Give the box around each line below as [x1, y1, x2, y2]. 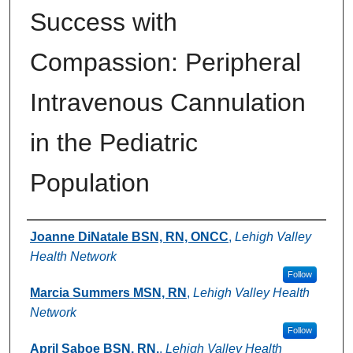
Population [29, 168, 150, 197]
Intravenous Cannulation [29, 87, 306, 117]
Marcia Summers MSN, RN [29, 285, 187, 299]
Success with [29, 7, 177, 36]
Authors [26, 224, 91, 246]
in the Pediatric [29, 128, 198, 157]
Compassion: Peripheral [29, 47, 301, 76]
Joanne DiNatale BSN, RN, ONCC [29, 229, 229, 243]
